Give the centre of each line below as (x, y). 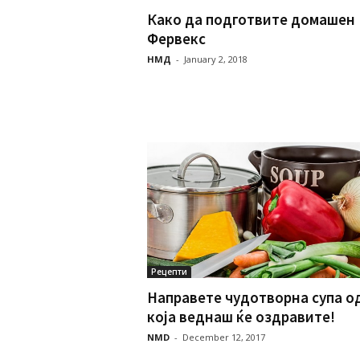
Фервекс (176, 38)
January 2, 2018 (215, 59)
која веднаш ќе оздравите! (241, 317)
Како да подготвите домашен (251, 19)
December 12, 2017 (223, 337)
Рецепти (169, 272)
